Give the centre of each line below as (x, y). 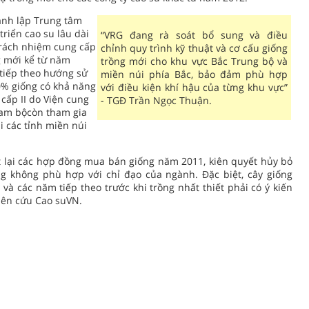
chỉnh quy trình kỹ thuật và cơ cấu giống (194, 48)
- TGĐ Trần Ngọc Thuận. (156, 100)
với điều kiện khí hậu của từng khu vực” (194, 87)
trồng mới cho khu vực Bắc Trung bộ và (194, 61)
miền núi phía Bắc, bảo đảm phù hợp (194, 74)
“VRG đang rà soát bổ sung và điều (194, 35)
